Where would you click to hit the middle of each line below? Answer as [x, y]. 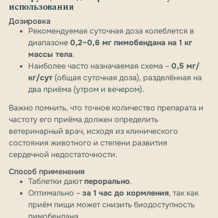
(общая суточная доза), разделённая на [127, 78]
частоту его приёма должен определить [83, 120]
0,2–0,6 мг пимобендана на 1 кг [131, 43]
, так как [184, 193]
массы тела [50, 54]
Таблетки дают [56, 182]
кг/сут [40, 78]
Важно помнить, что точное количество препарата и [106, 108]
